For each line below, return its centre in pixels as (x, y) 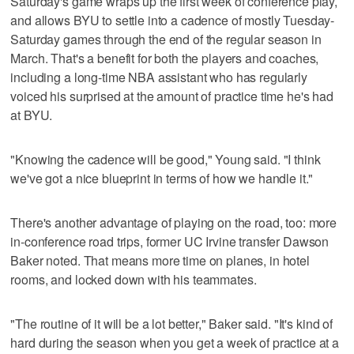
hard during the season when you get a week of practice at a (175, 343)
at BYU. (32, 115)
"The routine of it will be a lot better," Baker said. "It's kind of (171, 324)
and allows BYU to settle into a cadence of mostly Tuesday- (173, 21)
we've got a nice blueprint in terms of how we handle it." (162, 179)
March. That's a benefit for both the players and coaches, (165, 58)
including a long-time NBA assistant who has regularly (159, 77)
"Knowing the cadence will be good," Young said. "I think (166, 160)
